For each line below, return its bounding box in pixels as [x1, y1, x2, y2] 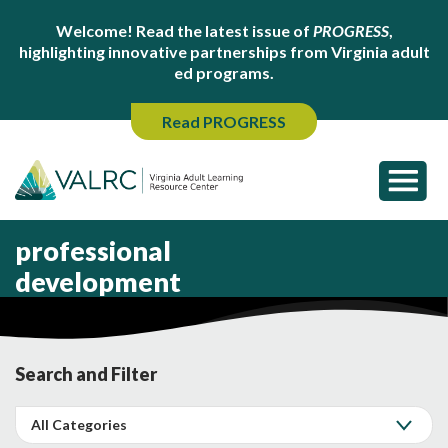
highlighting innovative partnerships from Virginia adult [18, 42, 430, 61]
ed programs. [174, 63, 274, 82]
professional [15, 234, 171, 267]
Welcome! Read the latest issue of [55, 21, 313, 40]
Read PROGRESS [162, 112, 286, 131]
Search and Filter [15, 362, 157, 385]
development [15, 265, 181, 298]
